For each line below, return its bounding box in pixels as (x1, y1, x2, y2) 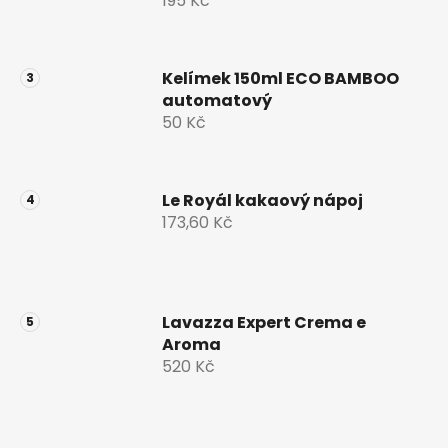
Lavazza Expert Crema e (162, 311, 367, 335)
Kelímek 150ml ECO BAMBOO (162, 67, 400, 91)
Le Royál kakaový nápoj (162, 189, 364, 213)
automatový (162, 89, 273, 113)
